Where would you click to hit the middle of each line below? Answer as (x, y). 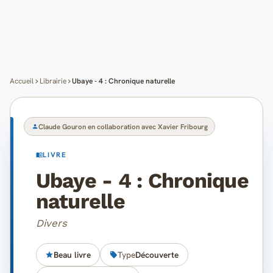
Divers (51, 223)
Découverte (157, 255)
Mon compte (37, 69)
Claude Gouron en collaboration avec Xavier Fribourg (123, 126)
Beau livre (72, 255)
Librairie (53, 81)
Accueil (22, 81)
